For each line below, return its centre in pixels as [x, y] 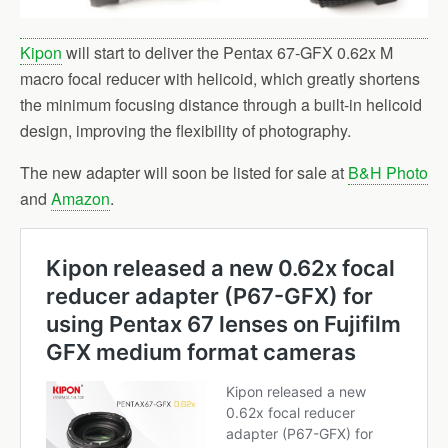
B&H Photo [388, 172]
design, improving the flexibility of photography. [185, 130]
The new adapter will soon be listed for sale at [184, 172]
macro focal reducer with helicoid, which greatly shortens [220, 78]
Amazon [80, 198]
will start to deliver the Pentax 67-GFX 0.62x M [227, 52]
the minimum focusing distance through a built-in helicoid [221, 104]
